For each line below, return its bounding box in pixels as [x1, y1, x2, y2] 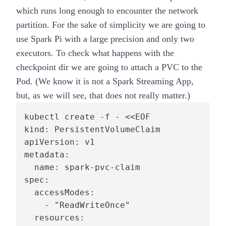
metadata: [24, 150, 70, 160]
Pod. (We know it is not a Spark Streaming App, [16, 76, 194, 87]
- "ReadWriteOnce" [24, 200, 130, 210]
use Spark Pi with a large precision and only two [16, 34, 194, 44]
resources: [24, 213, 85, 223]
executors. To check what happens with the [16, 48, 174, 59]
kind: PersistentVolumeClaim [24, 125, 160, 135]
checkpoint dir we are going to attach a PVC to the [16, 62, 202, 73]
